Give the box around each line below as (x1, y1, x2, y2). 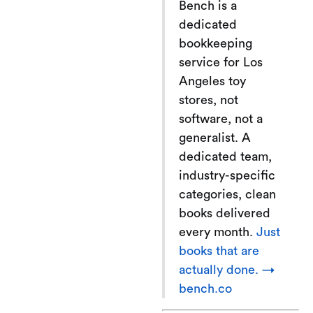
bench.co (179, 282, 232, 295)
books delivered (179, 206, 270, 219)
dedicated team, (179, 150, 272, 163)
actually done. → (179, 263, 275, 276)
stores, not (179, 93, 238, 106)
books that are (179, 244, 259, 257)
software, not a (179, 112, 263, 125)
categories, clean (179, 187, 276, 201)
